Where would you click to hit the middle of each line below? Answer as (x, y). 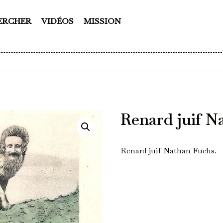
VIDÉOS (57, 21)
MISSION (102, 21)
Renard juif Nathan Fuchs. (169, 150)
